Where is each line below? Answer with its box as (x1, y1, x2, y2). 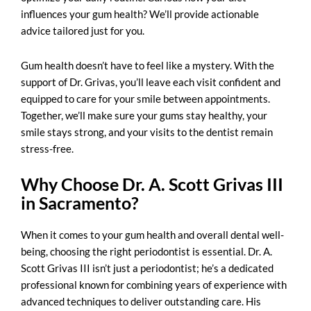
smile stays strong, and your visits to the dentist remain (21, 126, 273, 138)
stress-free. (21, 142, 76, 155)
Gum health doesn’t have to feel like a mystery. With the (21, 59, 274, 72)
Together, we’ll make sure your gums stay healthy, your (21, 109, 267, 121)
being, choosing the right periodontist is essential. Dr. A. (21, 245, 272, 258)
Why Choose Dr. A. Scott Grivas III (21, 174, 283, 195)
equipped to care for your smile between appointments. (21, 92, 270, 105)
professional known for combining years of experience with (21, 278, 287, 292)
